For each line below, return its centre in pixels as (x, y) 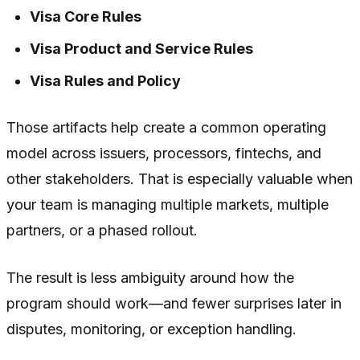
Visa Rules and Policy (106, 81)
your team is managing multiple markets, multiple (168, 205)
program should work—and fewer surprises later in (174, 304)
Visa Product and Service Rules (142, 49)
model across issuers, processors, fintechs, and (164, 153)
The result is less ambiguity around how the (150, 278)
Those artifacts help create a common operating (166, 128)
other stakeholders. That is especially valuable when (180, 179)
